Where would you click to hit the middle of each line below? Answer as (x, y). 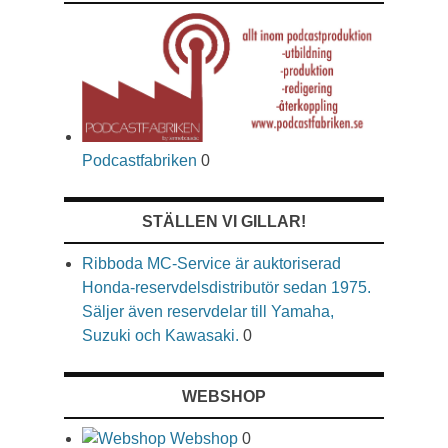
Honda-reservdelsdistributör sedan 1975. (226, 288)
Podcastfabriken (139, 161)
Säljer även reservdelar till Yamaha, (208, 312)
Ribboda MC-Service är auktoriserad (211, 264)
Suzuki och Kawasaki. (160, 336)
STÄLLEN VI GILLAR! (224, 222)
